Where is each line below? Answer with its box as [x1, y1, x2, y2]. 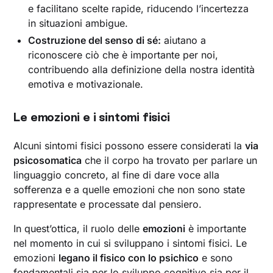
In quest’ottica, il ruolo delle [13, 222, 143, 235]
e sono [199, 252, 233, 264]
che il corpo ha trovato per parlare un [82, 154, 258, 167]
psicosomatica [13, 154, 82, 167]
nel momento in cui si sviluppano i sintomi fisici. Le [13, 237, 247, 250]
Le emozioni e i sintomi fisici [13, 110, 170, 125]
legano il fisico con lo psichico [58, 252, 199, 264]
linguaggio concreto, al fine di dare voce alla [13, 169, 220, 182]
